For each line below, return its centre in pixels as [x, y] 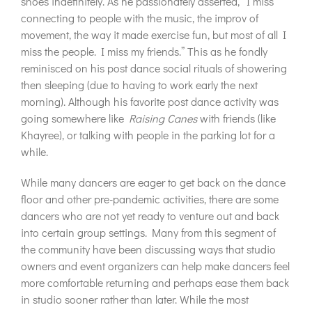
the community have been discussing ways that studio [148, 249]
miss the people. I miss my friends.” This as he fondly [144, 51]
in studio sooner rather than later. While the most [135, 299]
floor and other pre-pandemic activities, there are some [150, 199]
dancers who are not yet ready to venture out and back [150, 216]
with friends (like [236, 118]
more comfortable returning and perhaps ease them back [155, 282]
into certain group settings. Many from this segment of [148, 232]
